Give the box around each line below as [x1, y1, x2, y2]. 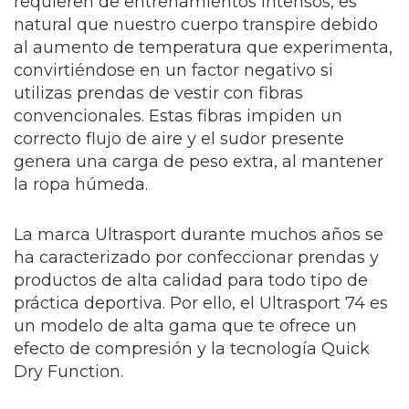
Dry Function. [14, 362, 123, 382]
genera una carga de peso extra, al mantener [14, 152, 383, 172]
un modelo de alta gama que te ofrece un [14, 316, 357, 336]
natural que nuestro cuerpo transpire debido [14, 15, 378, 35]
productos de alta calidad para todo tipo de [14, 270, 368, 290]
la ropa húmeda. [14, 174, 148, 194]
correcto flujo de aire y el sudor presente [14, 129, 344, 149]
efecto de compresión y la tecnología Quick [14, 339, 370, 359]
